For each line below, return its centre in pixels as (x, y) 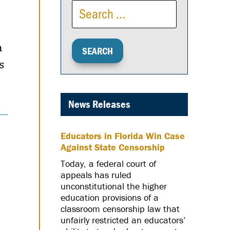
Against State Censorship (113, 147)
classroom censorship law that (120, 208)
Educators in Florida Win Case (123, 136)
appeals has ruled (96, 175)
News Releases (99, 104)
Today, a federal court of (108, 163)
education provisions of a (110, 197)
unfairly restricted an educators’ (123, 220)
